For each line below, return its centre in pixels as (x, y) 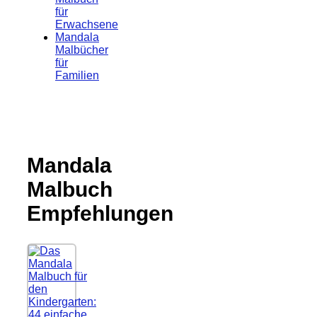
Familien (77, 76)
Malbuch (70, 190)
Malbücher (82, 50)
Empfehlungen (100, 214)
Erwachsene (87, 25)
